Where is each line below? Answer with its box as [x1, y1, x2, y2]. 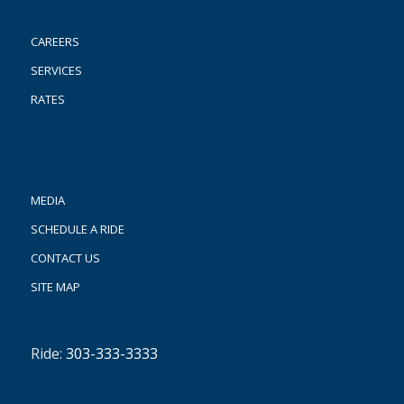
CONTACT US [30, 250, 100, 267]
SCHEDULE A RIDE [30, 221, 124, 238]
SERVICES [30, 62, 82, 79]
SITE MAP [30, 279, 80, 296]
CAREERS [30, 33, 79, 50]
